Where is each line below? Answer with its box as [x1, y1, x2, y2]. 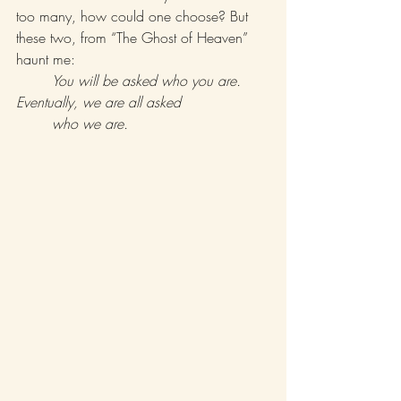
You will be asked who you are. [52, 71, 245, 91]
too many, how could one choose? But [16, 6, 252, 27]
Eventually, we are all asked [185, 92, 267, 113]
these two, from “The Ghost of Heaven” [16, 28, 252, 48]
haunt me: [16, 49, 80, 70]
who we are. [52, 114, 132, 134]
